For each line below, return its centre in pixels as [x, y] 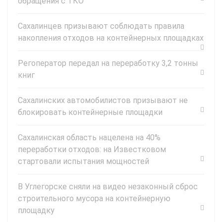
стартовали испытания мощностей [83, 162]
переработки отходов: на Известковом [92, 150]
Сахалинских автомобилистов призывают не [103, 101]
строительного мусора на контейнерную [94, 199]
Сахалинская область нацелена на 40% [89, 138]
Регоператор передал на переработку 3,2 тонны [108, 63]
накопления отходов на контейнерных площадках [111, 38]
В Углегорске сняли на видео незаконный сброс [108, 187]
